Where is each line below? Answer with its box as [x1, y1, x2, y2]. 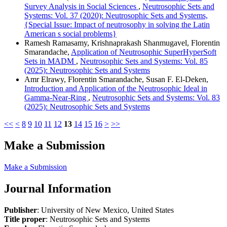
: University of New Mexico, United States [37, 206, 174, 215]
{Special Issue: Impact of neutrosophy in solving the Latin [24, 20, 210, 29]
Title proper [4, 215, 46, 224]
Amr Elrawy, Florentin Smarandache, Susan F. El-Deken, [24, 75, 208, 84]
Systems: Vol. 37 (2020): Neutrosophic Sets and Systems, [24, 11, 208, 20]
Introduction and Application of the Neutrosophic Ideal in [24, 84, 207, 93]
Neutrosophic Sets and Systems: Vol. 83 [92, 93, 220, 102]
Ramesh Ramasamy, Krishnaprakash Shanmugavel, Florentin [24, 39, 220, 48]
